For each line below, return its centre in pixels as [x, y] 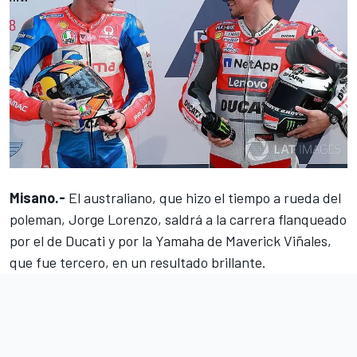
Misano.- [39, 198]
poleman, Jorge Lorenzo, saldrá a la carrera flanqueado [178, 220]
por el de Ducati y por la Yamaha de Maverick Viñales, [171, 241]
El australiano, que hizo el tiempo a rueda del [205, 198]
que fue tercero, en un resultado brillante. [138, 263]
